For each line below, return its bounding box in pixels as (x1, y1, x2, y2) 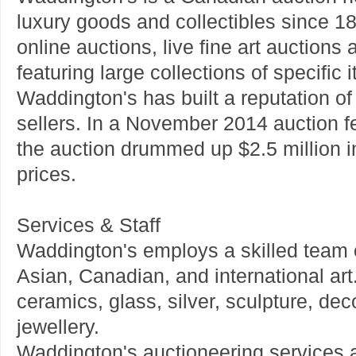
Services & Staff (17, 215, 161, 236)
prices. (17, 164, 76, 185)
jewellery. (17, 316, 99, 338)
